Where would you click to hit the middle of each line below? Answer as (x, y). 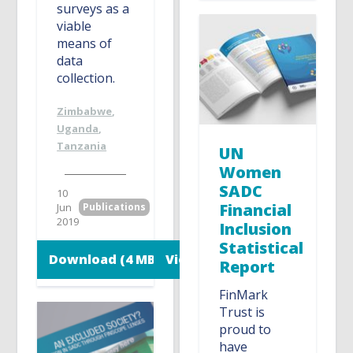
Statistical (262, 248)
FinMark (244, 295)
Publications (115, 206)
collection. (86, 78)
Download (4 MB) (105, 259)
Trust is (242, 312)
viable (74, 26)
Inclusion (256, 229)
